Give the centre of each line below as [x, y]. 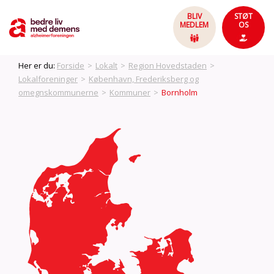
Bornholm [180, 92]
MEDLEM [194, 25]
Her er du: [38, 65]
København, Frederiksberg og [144, 79]
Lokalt [106, 65]
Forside [71, 65]
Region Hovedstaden [168, 65]
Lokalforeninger [48, 79]
